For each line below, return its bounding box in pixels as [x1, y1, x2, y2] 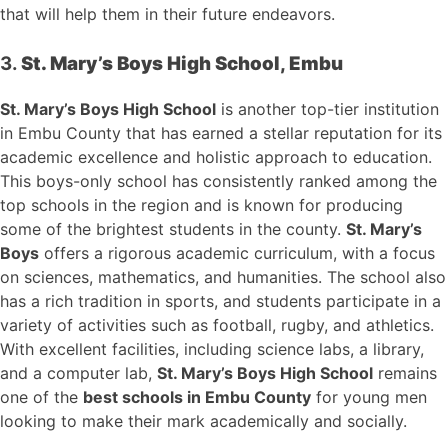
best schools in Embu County [83, 387, 311, 408]
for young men [311, 387, 427, 408]
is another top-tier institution [216, 99, 439, 120]
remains [373, 363, 437, 384]
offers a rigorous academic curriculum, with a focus [39, 243, 435, 264]
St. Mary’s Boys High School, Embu [21, 52, 343, 76]
